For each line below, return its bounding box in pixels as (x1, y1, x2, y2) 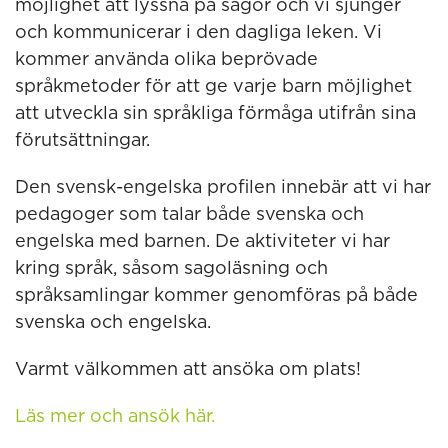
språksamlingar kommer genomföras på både (15, 287, 418, 305)
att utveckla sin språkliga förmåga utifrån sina (15, 105, 416, 123)
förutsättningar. (15, 132, 150, 150)
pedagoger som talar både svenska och (15, 206, 364, 224)
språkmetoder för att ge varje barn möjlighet (15, 78, 412, 96)
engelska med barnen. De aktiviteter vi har (15, 233, 390, 251)
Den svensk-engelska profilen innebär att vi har (15, 179, 431, 197)
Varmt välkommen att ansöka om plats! (15, 361, 361, 379)
